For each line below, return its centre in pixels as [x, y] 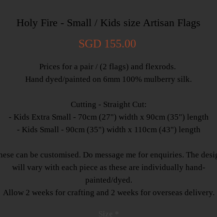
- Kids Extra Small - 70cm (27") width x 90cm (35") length [108, 117]
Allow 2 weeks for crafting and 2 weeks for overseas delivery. [108, 193]
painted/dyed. [108, 180]
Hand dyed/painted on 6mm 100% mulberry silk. [108, 79]
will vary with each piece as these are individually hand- [108, 168]
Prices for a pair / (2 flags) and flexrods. [108, 67]
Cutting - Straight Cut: [108, 105]
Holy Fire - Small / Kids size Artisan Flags [108, 23]
